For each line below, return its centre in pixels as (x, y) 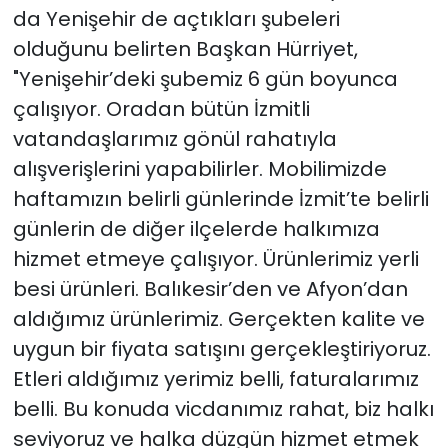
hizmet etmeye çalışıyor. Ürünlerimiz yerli (215, 258)
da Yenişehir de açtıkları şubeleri (176, 18)
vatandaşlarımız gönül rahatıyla (174, 138)
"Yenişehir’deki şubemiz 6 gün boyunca (205, 78)
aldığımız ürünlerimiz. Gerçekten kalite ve (218, 318)
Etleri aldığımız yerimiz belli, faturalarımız (215, 378)
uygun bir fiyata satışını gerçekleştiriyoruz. (221, 348)
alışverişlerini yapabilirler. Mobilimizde (199, 168)
